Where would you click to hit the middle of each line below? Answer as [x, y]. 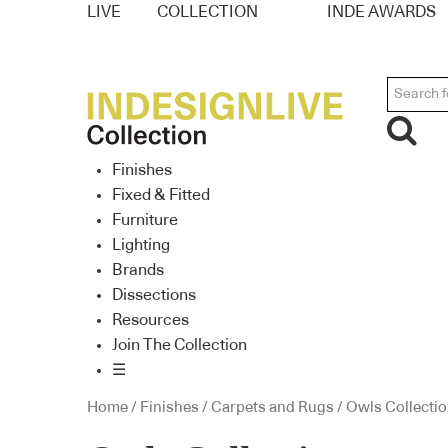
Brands [138, 269]
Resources [150, 319]
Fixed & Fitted [161, 194]
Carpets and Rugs [272, 408]
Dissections [154, 294]
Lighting [141, 244]
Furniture [145, 219]
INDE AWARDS [381, 12]
